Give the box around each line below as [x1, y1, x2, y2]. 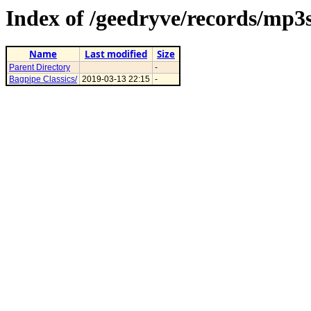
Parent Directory [9, 62, 70, 73]
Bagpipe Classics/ [9, 74, 77, 85]
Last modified [85, 48, 147, 61]
